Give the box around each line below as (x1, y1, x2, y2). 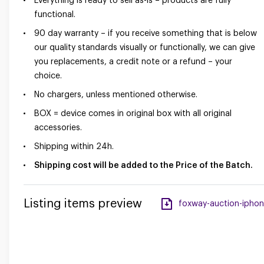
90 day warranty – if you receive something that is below (34, 29, 257, 38)
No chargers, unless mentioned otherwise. (34, 91, 197, 99)
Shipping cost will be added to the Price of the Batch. (34, 161, 253, 170)
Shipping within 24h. (34, 143, 114, 151)
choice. (34, 72, 62, 80)
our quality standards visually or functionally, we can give (34, 44, 255, 52)
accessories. (34, 124, 82, 132)
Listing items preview (24, 198, 142, 210)
